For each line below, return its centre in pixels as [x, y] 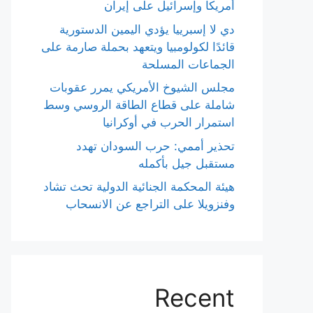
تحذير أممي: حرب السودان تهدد [155, 146]
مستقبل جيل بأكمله [187, 163]
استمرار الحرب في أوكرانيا [169, 122]
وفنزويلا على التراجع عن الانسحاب [150, 204]
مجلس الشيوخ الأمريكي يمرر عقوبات [142, 87]
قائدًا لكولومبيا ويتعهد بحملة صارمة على [138, 46]
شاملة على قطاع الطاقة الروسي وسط [139, 105]
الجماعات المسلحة [188, 64]
